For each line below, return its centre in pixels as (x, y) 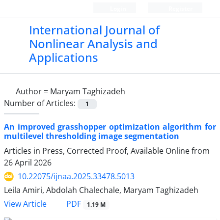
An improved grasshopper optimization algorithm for (110, 127)
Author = (33, 91)
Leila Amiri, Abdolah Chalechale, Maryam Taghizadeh (101, 190)
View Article (25, 204)
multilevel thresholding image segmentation (92, 136)
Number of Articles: (41, 103)
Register (179, 9)
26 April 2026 (28, 163)
